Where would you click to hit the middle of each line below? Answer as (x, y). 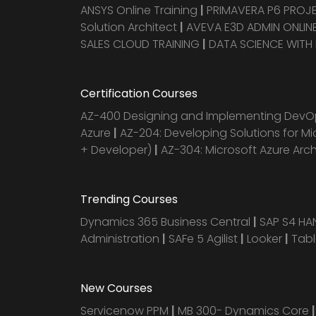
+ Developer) (116, 150)
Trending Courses (129, 199)
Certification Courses (139, 93)
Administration (120, 239)
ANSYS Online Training (139, 10)
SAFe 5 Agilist (203, 239)
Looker (265, 239)
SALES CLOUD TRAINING (141, 44)
